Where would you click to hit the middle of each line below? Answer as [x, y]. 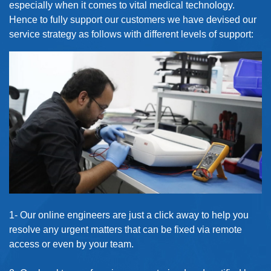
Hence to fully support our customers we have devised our [133, 20]
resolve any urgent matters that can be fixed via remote [126, 230]
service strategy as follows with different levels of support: [131, 34]
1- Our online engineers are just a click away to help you [129, 215]
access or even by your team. [71, 244]
